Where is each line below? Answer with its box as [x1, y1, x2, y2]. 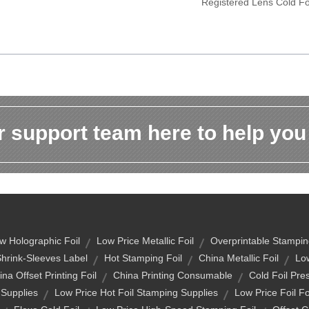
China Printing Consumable [112, 270, 232, 281]
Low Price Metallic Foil [97, 235, 194, 246]
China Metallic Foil [199, 252, 279, 263]
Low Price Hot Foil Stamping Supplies [54, 287, 218, 298]
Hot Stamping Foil [104, 252, 182, 263]
